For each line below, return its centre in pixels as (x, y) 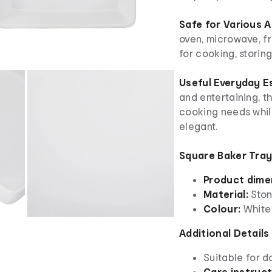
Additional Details (224, 233)
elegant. (199, 126)
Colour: (223, 209)
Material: (227, 194)
